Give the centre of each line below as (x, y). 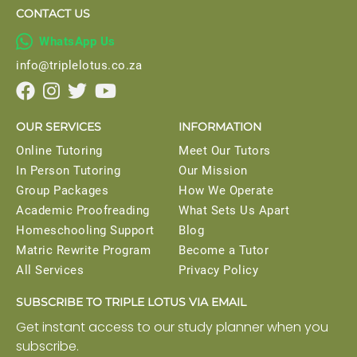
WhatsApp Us (77, 41)
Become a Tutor (224, 250)
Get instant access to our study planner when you (172, 327)
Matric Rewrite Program (83, 250)
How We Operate (226, 190)
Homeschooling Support (85, 230)
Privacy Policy (218, 270)
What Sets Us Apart (234, 210)
